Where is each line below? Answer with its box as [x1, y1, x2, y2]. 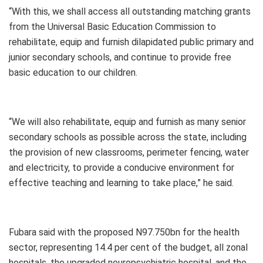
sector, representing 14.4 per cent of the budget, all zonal [9, 241, 248, 253]
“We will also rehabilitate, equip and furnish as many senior [9, 116, 246, 127]
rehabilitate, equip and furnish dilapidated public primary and [9, 36, 254, 48]
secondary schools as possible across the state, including [9, 131, 247, 143]
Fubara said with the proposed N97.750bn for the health [9, 226, 240, 238]
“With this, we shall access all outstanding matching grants [9, 5, 251, 17]
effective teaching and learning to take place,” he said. [9, 177, 234, 188]
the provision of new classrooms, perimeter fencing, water [9, 146, 249, 158]
